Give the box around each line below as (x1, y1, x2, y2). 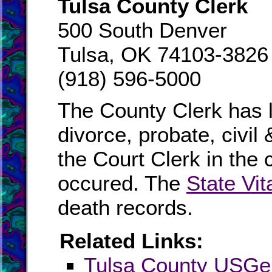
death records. (58, 195, 193, 219)
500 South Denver (58, 18, 227, 42)
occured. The (58, 171, 186, 195)
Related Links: (59, 229, 203, 253)
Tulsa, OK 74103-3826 (58, 42, 268, 66)
